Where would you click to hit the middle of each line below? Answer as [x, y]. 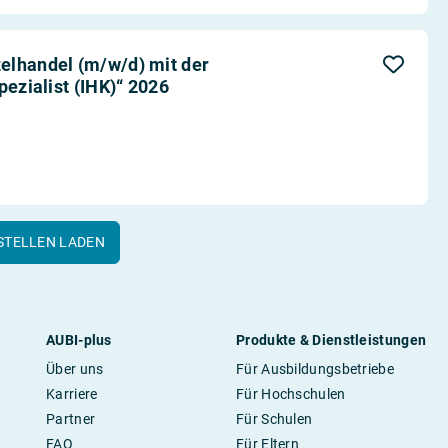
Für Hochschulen [291, 394]
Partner [71, 419]
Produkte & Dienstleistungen [331, 340]
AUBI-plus [79, 340]
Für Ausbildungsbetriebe [315, 369]
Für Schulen [274, 419]
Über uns [75, 369]
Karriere [72, 394]
